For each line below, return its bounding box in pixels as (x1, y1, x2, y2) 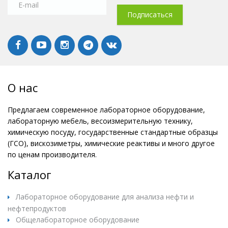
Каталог (8, 167, 51, 183)
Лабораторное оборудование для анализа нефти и (16, 192, 194, 202)
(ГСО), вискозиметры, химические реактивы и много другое (8, 138, 215, 149)
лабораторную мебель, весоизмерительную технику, (8, 116, 193, 126)
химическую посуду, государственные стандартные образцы (8, 127, 218, 137)
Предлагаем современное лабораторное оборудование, (8, 105, 205, 115)
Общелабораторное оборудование (16, 215, 139, 225)
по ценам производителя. (8, 150, 97, 160)
